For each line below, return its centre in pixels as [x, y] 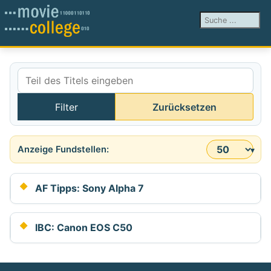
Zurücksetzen [184, 107]
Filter [66, 107]
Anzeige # [40, 156]
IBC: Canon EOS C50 [84, 228]
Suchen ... [221, 19]
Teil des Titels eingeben [71, 101]
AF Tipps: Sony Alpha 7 [90, 188]
